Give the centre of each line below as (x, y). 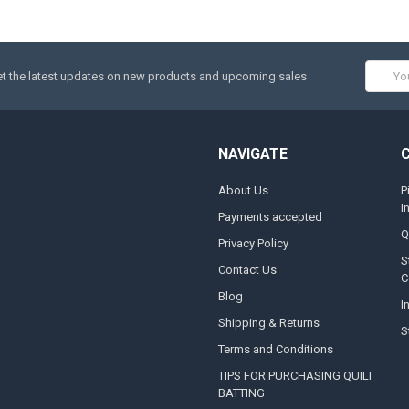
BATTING (241, 393)
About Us (243, 190)
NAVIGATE (252, 154)
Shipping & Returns (268, 322)
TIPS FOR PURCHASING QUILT (295, 375)
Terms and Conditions (275, 349)
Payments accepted (270, 216)
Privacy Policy (253, 243)
